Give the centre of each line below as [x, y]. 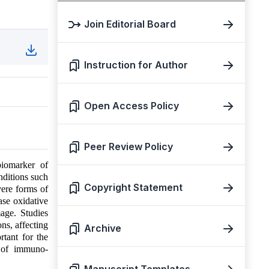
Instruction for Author [136, 65]
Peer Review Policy [128, 147]
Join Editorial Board [130, 24]
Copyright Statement [133, 187]
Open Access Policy [131, 106]
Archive [103, 228]
